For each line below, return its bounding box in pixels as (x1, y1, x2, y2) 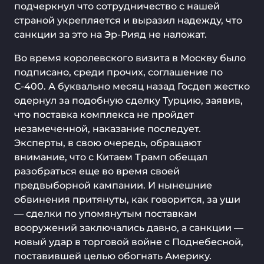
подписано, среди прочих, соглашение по (14, 67, 223, 78)
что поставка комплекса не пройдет (14, 109, 194, 120)
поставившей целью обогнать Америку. (14, 250, 212, 262)
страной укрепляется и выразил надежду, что (14, 15, 242, 26)
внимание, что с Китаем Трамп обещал (14, 151, 207, 163)
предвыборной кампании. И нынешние (14, 180, 212, 191)
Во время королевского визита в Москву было (14, 52, 246, 64)
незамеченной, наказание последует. (14, 123, 201, 134)
